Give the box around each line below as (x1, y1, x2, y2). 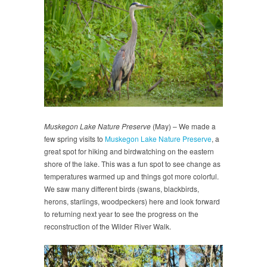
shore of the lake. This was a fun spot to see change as (44, 158, 221, 169)
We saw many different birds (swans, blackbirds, (44, 183, 199, 194)
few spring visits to (44, 133, 105, 144)
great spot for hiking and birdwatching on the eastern (44, 145, 214, 156)
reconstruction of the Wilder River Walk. (44, 221, 171, 231)
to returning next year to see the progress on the (44, 208, 198, 219)
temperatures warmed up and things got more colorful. (44, 170, 219, 181)
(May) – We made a (151, 120, 216, 131)
